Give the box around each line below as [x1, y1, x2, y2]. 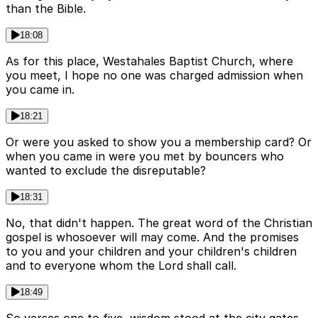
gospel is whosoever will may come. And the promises [6, 229, 299, 244]
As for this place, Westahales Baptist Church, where [6, 53, 293, 68]
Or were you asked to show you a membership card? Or [6, 134, 312, 149]
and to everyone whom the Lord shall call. [6, 258, 236, 273]
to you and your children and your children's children [6, 243, 297, 258]
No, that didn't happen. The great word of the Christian [6, 215, 312, 230]
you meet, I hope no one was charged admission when [6, 67, 303, 82]
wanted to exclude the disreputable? [6, 163, 206, 177]
